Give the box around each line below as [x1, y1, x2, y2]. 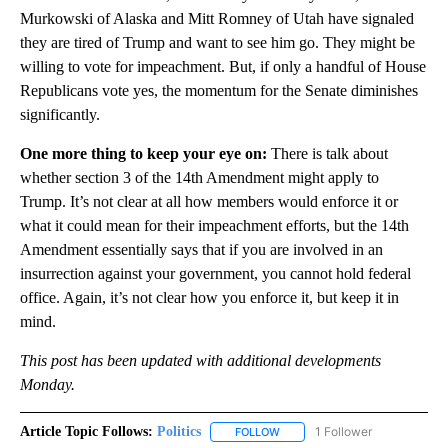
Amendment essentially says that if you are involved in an [20, 241, 383, 259]
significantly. [20, 106, 100, 124]
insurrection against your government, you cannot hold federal [20, 265, 411, 283]
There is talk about [267, 145, 388, 163]
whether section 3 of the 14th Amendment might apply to [20, 169, 379, 187]
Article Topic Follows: [20, 424, 153, 440]
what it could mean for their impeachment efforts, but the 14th [20, 217, 409, 235]
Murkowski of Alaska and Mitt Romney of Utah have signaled [20, 10, 414, 28]
